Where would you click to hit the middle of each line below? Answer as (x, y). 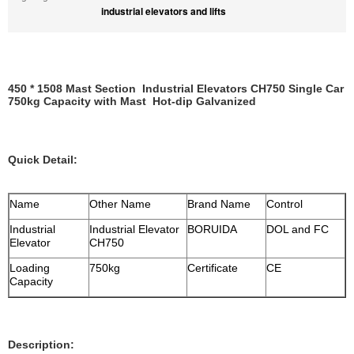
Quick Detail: (43, 160)
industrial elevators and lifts (164, 11)
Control (284, 204)
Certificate (213, 268)
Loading (30, 268)
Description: (41, 345)
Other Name (120, 204)
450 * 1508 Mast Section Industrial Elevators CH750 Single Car (176, 88)
